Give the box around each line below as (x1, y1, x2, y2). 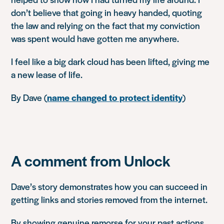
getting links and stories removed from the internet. (11, 193, 208, 205)
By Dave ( (11, 91, 47, 103)
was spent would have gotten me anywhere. (11, 32, 179, 44)
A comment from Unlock (11, 149, 170, 171)
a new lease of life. (11, 68, 83, 80)
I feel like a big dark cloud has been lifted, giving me (11, 55, 210, 67)
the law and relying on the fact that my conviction (11, 19, 200, 31)
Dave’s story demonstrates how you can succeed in (11, 180, 208, 192)
